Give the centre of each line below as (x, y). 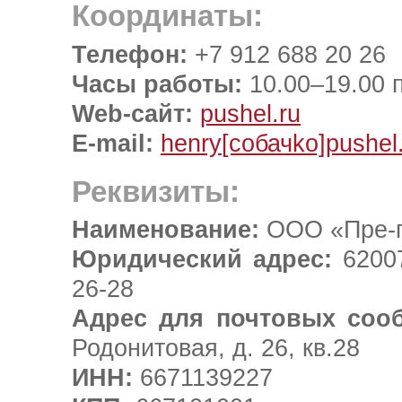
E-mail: (113, 143)
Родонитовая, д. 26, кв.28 (216, 349)
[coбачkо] (274, 143)
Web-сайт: (132, 114)
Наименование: (166, 230)
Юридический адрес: (202, 260)
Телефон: (130, 54)
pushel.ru (250, 114)
